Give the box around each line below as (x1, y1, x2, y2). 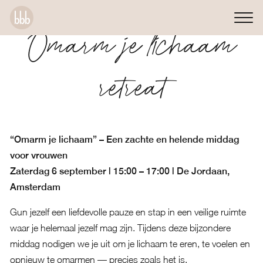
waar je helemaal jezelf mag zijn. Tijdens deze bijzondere (9, 222, 231, 233)
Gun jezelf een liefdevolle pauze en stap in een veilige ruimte (9, 207, 246, 217)
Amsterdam (9, 181, 60, 193)
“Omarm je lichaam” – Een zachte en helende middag (9, 134, 239, 145)
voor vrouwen (9, 150, 68, 161)
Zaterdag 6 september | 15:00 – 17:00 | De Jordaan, (9, 166, 230, 177)
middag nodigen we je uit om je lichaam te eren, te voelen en (9, 238, 250, 249)
